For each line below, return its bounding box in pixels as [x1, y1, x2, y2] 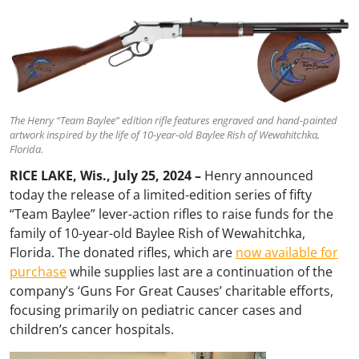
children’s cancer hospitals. [10, 320, 174, 338]
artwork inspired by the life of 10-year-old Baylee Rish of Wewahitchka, [10, 127, 320, 142]
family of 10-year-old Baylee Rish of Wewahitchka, [10, 224, 305, 242]
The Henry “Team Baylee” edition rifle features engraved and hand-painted [10, 112, 337, 127]
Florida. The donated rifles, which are [10, 243, 236, 261]
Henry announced [204, 166, 313, 184]
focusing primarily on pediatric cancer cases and [10, 301, 302, 319]
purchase [10, 262, 67, 280]
